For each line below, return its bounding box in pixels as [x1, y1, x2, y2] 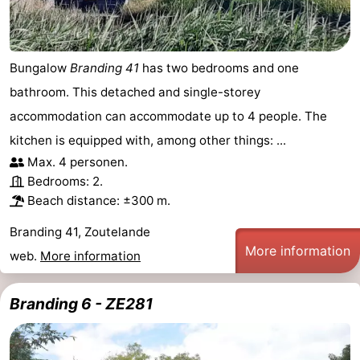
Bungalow [10, 59, 70, 76]
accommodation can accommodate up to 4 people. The [10, 108, 327, 124]
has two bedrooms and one [139, 59, 299, 76]
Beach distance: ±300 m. [27, 192, 170, 208]
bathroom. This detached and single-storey [10, 84, 260, 100]
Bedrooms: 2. [27, 173, 103, 189]
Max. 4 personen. [27, 153, 128, 170]
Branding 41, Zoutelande [10, 223, 150, 239]
